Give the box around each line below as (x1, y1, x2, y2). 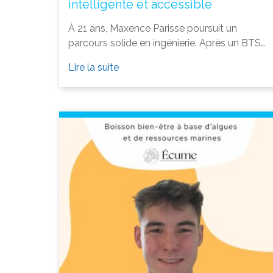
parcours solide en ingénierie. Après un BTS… (68, 37, 265, 49)
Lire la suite (68, 61, 119, 73)
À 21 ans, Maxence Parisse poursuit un (68, 22, 237, 34)
